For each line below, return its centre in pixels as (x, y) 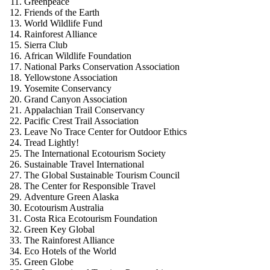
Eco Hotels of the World (70, 251)
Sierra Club (46, 45)
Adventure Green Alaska (71, 196)
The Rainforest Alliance (69, 240)
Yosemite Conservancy (68, 88)
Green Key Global (59, 229)
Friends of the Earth (62, 12)
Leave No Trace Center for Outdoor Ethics (105, 131)
